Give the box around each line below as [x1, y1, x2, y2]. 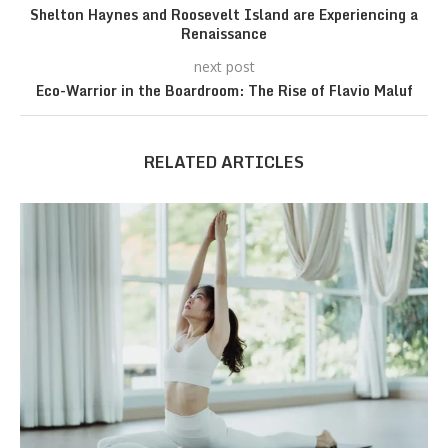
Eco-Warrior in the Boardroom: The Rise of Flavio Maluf [35, 79, 413, 102]
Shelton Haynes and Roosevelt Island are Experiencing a [30, 3, 418, 26]
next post [193, 58, 255, 75]
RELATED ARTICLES [144, 149, 304, 175]
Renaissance [181, 22, 267, 45]
